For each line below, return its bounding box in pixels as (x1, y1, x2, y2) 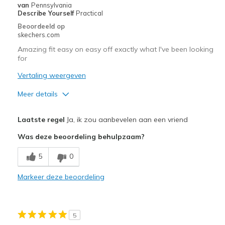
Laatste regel (17, 115, 65, 124)
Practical (75, 9, 103, 17)
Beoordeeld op (17, 22, 65, 30)
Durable (20, 180, 45, 188)
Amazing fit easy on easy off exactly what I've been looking (17, 44, 213, 54)
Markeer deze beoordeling (17, 172, 104, 181)
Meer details (17, 89, 58, 98)
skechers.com (17, 30, 60, 39)
